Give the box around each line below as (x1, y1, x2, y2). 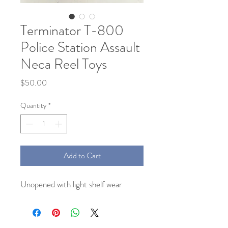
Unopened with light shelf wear (20, 178, 122, 190)
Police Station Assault (20, 37, 140, 58)
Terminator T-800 (20, 20, 124, 41)
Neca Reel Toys (20, 54, 107, 74)
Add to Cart (63, 150, 101, 161)
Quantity (20, 100, 46, 110)
